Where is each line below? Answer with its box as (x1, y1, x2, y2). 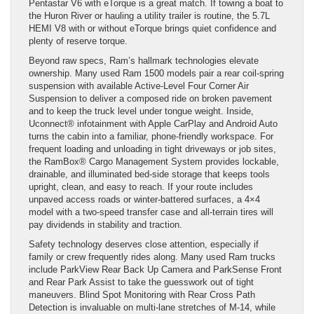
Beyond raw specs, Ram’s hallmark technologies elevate (29, 55, 259, 66)
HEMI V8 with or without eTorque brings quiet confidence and (29, 22, 276, 34)
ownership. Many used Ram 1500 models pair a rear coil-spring (29, 67, 284, 78)
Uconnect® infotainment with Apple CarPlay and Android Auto (29, 118, 278, 129)
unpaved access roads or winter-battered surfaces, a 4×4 (29, 193, 260, 205)
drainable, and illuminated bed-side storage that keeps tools (29, 168, 270, 179)
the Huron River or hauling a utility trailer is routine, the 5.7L (29, 10, 270, 21)
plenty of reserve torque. (29, 35, 128, 46)
